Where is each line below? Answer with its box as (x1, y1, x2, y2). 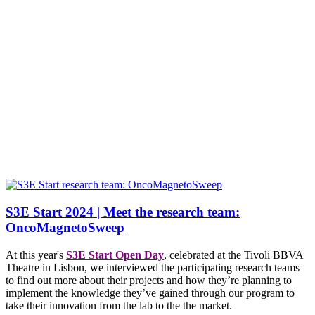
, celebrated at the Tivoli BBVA (164, 248, 303, 261)
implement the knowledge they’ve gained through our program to (6, 286, 295, 299)
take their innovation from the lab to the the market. (6, 299, 232, 311)
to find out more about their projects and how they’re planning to (6, 274, 292, 286)
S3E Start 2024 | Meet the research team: (6, 205, 240, 220)
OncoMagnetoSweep (6, 220, 124, 236)
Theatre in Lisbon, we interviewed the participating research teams (6, 261, 300, 274)
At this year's (6, 248, 66, 261)
